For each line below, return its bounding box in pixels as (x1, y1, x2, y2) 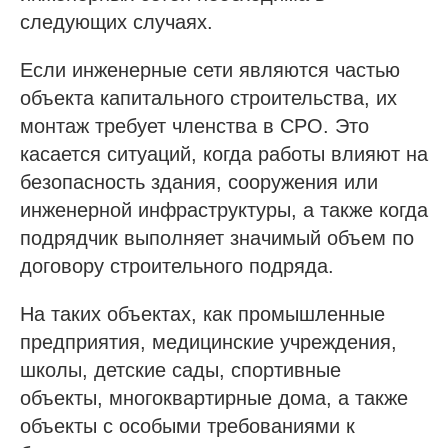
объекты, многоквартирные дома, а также (20, 386, 408, 409)
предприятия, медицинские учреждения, (20, 330, 397, 353)
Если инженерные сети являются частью (20, 58, 400, 81)
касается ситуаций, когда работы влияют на (20, 142, 428, 165)
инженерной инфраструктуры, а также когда (20, 198, 428, 221)
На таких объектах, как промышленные (20, 302, 385, 325)
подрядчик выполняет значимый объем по (20, 226, 414, 249)
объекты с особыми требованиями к (20, 414, 355, 437)
